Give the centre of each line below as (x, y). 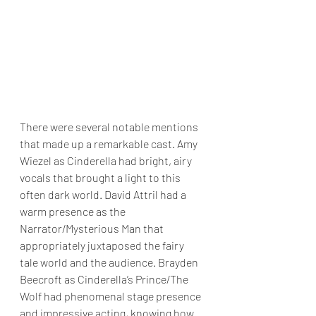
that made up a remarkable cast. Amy (110, 144)
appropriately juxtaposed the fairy (103, 245)
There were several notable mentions (110, 127)
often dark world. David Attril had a (104, 195)
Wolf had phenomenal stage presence (111, 296)
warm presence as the (74, 212)
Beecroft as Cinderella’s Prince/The (105, 279)
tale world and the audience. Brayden (110, 262)
